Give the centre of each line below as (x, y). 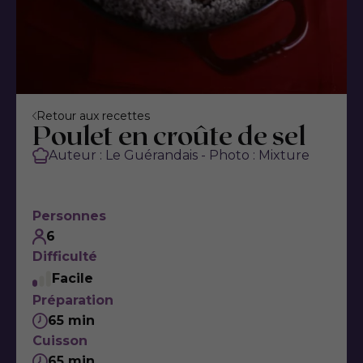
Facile (73, 278)
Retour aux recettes (93, 116)
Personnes (69, 216)
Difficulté (65, 256)
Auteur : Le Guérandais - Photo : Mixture (179, 155)
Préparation (73, 300)
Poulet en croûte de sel (169, 135)
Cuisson (60, 341)
